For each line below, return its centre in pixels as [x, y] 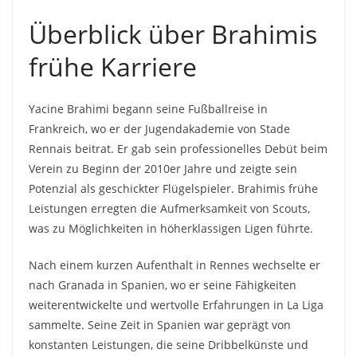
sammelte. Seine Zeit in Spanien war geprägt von [160, 325]
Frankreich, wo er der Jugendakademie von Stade [159, 129]
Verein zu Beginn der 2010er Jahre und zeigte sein [163, 169]
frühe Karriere [113, 67]
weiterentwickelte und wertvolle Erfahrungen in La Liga [176, 305]
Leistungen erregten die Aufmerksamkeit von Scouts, [169, 209]
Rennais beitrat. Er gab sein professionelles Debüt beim [178, 149]
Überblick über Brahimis [173, 34]
